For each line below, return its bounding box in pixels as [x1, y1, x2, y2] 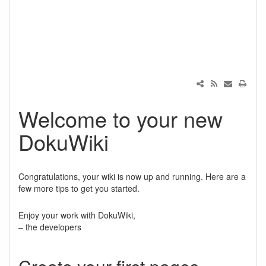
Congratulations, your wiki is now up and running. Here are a [18, 170, 246, 182]
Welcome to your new [18, 103, 223, 134]
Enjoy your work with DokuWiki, [18, 209, 135, 221]
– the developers [18, 221, 81, 233]
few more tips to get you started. [18, 182, 140, 194]
